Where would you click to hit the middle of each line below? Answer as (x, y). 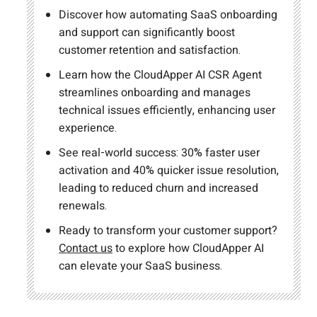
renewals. (83, 206)
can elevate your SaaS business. (140, 266)
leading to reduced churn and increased (158, 188)
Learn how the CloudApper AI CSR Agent (160, 75)
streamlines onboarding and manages (155, 92)
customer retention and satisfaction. (150, 50)
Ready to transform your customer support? (168, 230)
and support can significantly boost (147, 32)
